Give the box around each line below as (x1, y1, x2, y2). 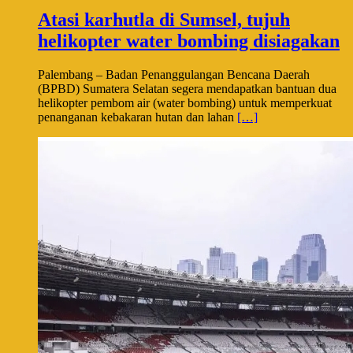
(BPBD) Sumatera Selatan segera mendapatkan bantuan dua (38, 82, 336, 96)
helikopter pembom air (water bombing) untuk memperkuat (38, 96, 332, 110)
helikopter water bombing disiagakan (38, 31, 340, 52)
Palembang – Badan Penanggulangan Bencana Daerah (38, 68, 310, 82)
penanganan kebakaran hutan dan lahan (38, 110, 237, 124)
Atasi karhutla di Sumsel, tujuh (38, 9, 290, 31)
